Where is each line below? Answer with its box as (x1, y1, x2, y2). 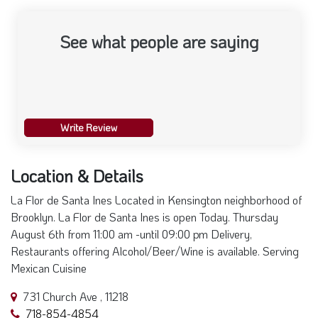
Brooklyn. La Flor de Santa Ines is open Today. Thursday (11, 209, 278, 224)
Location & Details (11, 164, 143, 187)
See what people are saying (59, 30, 259, 53)
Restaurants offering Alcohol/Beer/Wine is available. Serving (11, 243, 299, 258)
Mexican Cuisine (11, 260, 87, 275)
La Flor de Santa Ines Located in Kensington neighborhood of (11, 192, 302, 207)
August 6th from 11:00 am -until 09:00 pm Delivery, (11, 226, 252, 241)
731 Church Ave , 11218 (20, 288, 128, 304)
